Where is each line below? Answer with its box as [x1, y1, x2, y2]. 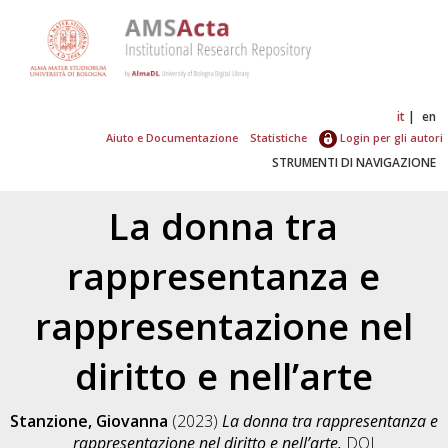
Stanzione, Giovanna [9, 409, 168, 432]
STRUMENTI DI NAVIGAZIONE [272, 153, 436, 171]
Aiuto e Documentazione [106, 129, 239, 145]
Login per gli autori [336, 129, 443, 145]
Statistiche [249, 129, 307, 145]
